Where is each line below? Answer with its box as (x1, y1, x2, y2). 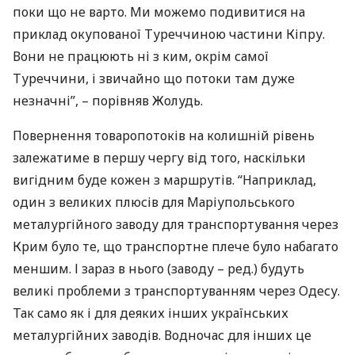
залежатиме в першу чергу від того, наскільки (13, 149, 306, 166)
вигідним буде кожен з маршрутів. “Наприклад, (13, 171, 316, 189)
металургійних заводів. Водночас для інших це (13, 326, 311, 344)
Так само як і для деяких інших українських (13, 304, 288, 322)
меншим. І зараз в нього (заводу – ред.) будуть (13, 260, 304, 277)
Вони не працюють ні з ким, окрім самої (13, 48, 269, 65)
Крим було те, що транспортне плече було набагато (13, 238, 338, 255)
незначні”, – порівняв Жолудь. (13, 92, 203, 109)
